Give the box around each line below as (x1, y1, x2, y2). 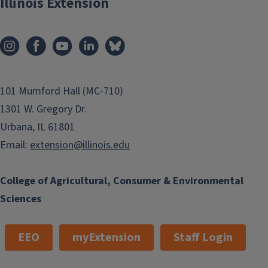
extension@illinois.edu (30, 138, 130, 153)
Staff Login (173, 229, 233, 246)
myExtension (72, 229, 141, 246)
